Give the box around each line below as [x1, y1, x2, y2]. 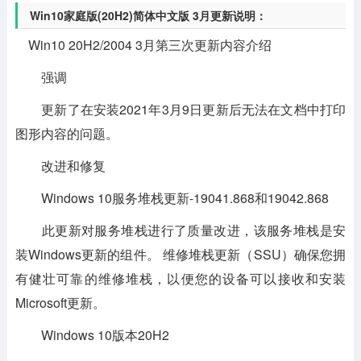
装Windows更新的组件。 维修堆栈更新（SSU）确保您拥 [15, 244, 346, 263]
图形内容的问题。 [15, 123, 118, 143]
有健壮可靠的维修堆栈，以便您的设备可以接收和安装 [15, 268, 346, 288]
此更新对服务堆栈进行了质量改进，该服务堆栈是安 [15, 220, 346, 239]
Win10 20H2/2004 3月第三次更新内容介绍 [15, 35, 272, 54]
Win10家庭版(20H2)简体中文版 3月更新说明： [29, 6, 267, 23]
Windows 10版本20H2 [15, 325, 169, 344]
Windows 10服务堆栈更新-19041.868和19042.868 [15, 188, 329, 207]
